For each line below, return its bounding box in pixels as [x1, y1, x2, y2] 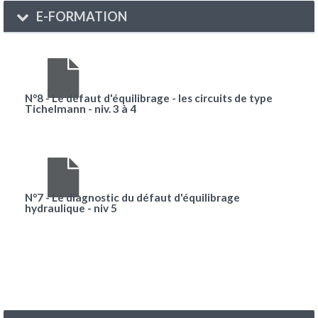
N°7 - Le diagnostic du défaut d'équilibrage [25, 191, 240, 204]
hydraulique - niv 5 [25, 202, 117, 215]
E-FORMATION [34, 9, 128, 25]
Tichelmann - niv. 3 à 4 [25, 102, 136, 116]
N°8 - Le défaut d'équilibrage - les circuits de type [25, 92, 273, 105]
